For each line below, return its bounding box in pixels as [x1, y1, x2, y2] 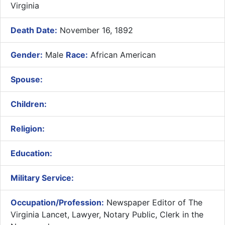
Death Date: [11, 25, 57, 35]
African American [88, 49, 156, 60]
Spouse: [11, 74, 43, 84]
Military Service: [11, 172, 74, 183]
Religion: [11, 123, 45, 134]
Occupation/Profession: [11, 197, 104, 207]
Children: [11, 98, 47, 109]
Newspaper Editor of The [104, 197, 202, 207]
